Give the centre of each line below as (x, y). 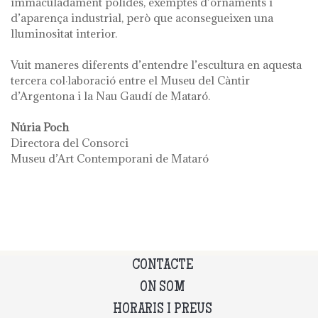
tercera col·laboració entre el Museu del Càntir (130, 81)
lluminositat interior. (64, 34)
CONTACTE (163, 266)
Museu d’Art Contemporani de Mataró (110, 159)
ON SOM (163, 288)
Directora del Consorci (70, 143)
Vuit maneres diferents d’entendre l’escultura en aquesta (156, 65)
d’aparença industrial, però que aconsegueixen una (142, 18)
